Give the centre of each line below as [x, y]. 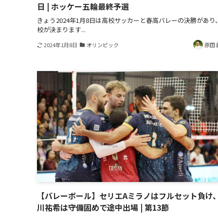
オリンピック [103, 45]
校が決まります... [61, 29]
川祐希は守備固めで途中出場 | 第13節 [103, 208]
